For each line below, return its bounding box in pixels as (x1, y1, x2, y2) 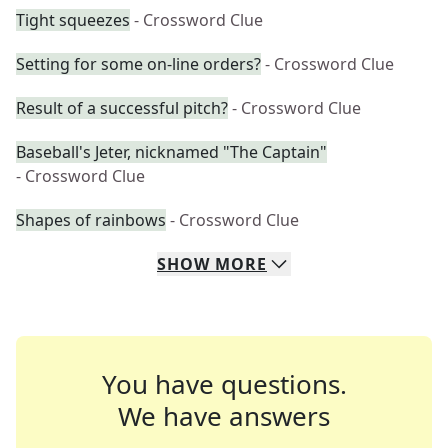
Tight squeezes (16, 9, 130, 31)
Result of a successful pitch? (16, 97, 228, 119)
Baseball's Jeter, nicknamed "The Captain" (16, 141, 327, 163)
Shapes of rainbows (16, 209, 166, 231)
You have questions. (101, 366, 347, 402)
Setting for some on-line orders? (16, 53, 261, 75)
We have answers (118, 398, 330, 434)
